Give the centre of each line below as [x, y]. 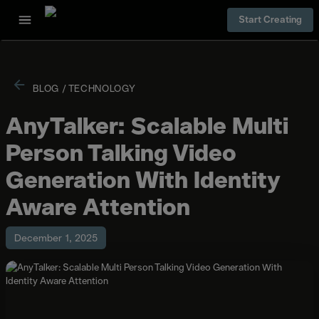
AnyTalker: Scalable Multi [147, 126]
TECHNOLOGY [102, 89]
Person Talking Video [121, 153]
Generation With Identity [143, 180]
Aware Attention [98, 207]
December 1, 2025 [56, 237]
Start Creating [270, 20]
